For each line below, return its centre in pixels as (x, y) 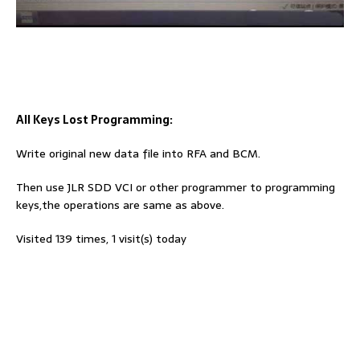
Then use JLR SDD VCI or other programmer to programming (176, 187)
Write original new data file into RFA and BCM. (138, 153)
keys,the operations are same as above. (120, 205)
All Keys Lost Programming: (94, 119)
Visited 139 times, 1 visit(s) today (101, 238)
